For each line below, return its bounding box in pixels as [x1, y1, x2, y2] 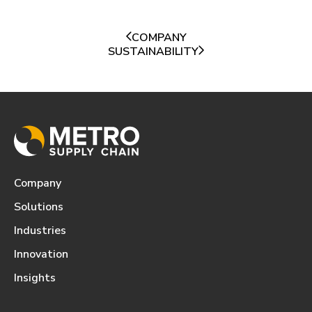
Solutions [14, 198, 63, 214]
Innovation [14, 246, 68, 262]
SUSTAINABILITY [108, 43, 198, 59]
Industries [14, 222, 66, 238]
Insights [14, 270, 56, 286]
